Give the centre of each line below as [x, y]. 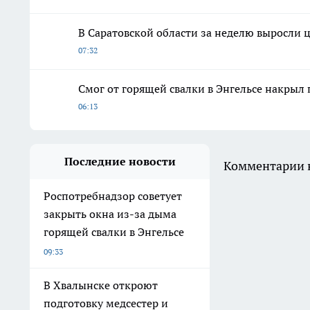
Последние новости [120, 162]
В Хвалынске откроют [101, 285]
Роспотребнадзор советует [113, 196]
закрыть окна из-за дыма [110, 214]
